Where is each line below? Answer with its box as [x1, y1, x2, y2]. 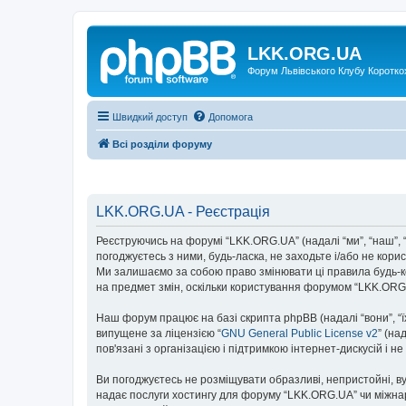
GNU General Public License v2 [221, 327, 378, 340]
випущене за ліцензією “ [96, 327, 221, 340]
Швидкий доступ [112, 111, 188, 122]
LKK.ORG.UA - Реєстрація [96, 204, 270, 219]
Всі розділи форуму [112, 138, 212, 150]
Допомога [208, 111, 253, 122]
